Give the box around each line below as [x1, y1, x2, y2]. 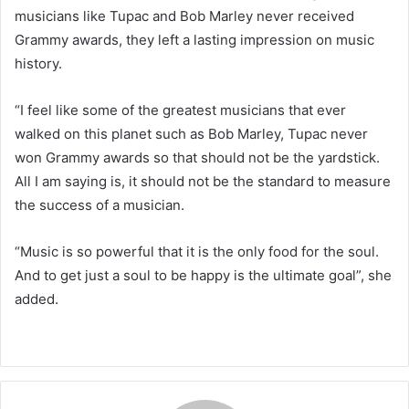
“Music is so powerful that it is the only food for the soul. [15, 242, 379, 260]
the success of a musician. [15, 195, 184, 214]
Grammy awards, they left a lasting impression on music [15, 30, 374, 48]
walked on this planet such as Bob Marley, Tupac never [15, 124, 368, 142]
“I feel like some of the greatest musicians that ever [15, 100, 346, 119]
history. [15, 54, 62, 72]
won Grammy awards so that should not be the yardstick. [15, 148, 380, 166]
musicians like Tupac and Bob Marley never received [15, 6, 354, 25]
